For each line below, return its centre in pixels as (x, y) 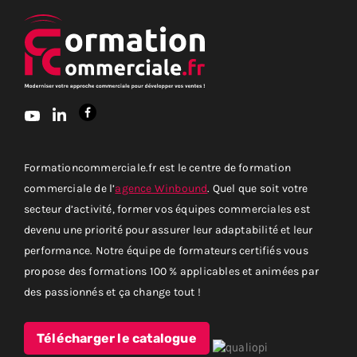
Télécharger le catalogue (117, 339)
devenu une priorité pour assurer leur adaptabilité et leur (169, 229)
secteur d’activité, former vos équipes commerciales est (167, 209)
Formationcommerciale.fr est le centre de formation (158, 167)
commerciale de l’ (70, 188)
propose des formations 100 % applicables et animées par (172, 271)
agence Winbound (161, 188)
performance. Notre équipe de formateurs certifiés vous (166, 250)
